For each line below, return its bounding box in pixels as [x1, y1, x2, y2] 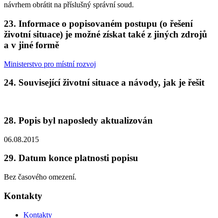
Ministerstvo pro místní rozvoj [4, 59, 96, 68]
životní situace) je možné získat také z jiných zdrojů [4, 29, 207, 40]
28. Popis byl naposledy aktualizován [4, 115, 153, 126]
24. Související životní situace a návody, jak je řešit [4, 77, 204, 88]
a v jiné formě [4, 40, 59, 51]
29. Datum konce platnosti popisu [4, 153, 138, 163]
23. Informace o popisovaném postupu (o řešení [4, 18, 193, 29]
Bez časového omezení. [4, 173, 76, 182]
